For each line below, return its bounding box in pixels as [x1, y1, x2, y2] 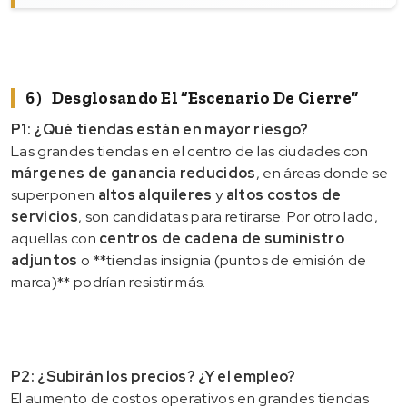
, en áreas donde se [255, 163, 389, 183]
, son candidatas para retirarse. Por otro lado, [77, 206, 378, 226]
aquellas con [11, 228, 100, 248]
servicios [11, 206, 78, 226]
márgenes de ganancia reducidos [11, 163, 256, 183]
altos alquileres [97, 184, 213, 204]
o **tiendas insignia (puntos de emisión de [77, 250, 367, 270]
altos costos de [225, 184, 342, 204]
